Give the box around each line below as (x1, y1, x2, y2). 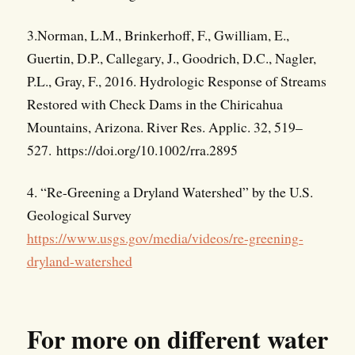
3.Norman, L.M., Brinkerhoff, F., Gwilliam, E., (26, 25, 289, 44)
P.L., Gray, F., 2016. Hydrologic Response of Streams (26, 71, 326, 90)
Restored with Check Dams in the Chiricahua (26, 94, 283, 113)
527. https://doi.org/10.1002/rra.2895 (26, 139, 238, 159)
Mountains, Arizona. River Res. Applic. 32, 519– (26, 116, 303, 136)
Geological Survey (26, 204, 132, 224)
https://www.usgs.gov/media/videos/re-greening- (26, 227, 303, 247)
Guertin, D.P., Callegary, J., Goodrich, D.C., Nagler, (26, 48, 316, 67)
